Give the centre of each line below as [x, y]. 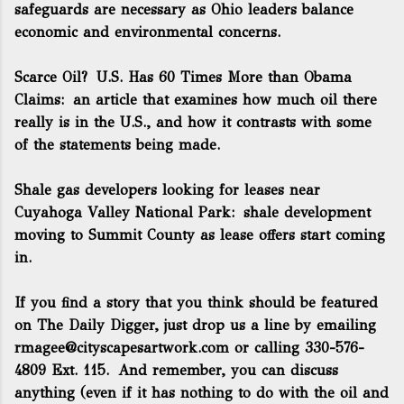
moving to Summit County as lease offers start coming [200, 235]
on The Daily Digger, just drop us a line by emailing [195, 325]
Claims [37, 100]
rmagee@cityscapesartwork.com [122, 348]
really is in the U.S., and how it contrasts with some [193, 122]
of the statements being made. [117, 145]
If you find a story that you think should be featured [196, 303]
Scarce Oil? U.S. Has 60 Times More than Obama [183, 77]
